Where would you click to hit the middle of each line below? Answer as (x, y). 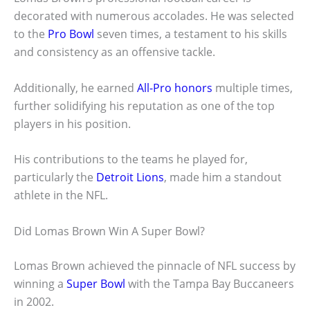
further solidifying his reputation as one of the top (144, 106)
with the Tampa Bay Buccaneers (210, 283)
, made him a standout (223, 177)
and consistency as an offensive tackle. (115, 52)
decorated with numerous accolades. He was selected (154, 16)
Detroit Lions (130, 177)
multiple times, (253, 88)
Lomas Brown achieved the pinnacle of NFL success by (155, 265)
